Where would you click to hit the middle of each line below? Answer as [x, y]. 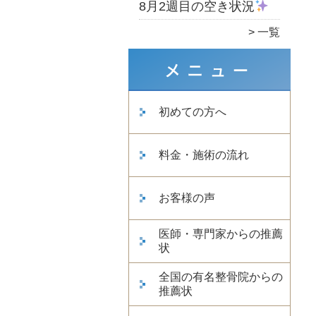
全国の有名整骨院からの [221, 276]
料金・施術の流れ [204, 154]
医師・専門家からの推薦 [221, 233]
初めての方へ [193, 111]
